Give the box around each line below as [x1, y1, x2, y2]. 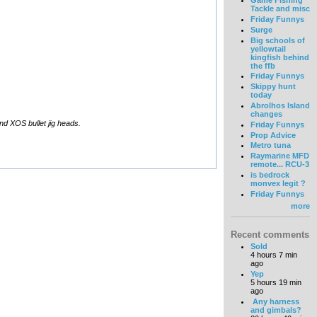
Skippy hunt [250, 82, 296, 91]
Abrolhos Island [250, 101, 310, 110]
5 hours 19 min [250, 277, 301, 287]
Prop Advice [250, 130, 296, 139]
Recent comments [231, 229, 309, 240]
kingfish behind [250, 52, 309, 62]
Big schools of [250, 35, 305, 45]
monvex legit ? [250, 179, 306, 188]
